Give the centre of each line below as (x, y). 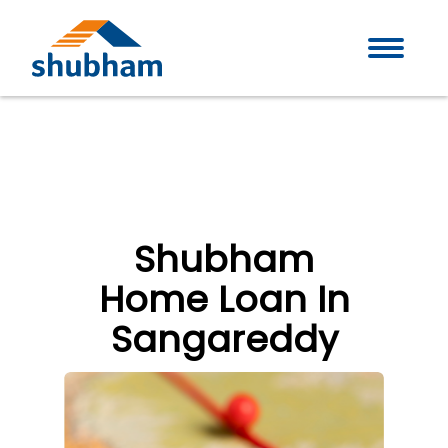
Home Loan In (224, 299)
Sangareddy (224, 339)
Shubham (224, 259)
